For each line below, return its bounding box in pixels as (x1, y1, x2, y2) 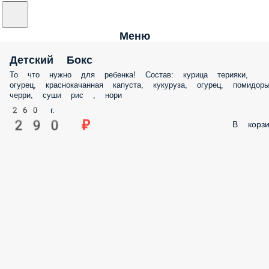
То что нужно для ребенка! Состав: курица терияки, (10, 70, 248, 79)
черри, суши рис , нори (10, 91, 122, 100)
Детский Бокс (10, 53, 92, 66)
